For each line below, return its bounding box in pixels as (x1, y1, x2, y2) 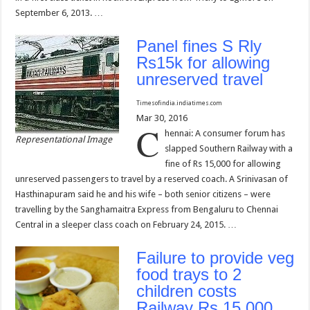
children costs (136, 282, 237, 301)
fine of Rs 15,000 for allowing (165, 158, 282, 170)
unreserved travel (136, 70, 264, 89)
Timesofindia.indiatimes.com (136, 100, 224, 107)
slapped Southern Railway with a (165, 143, 293, 154)
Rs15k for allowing (136, 53, 271, 73)
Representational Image (15, 134, 113, 145)
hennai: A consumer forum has (165, 128, 286, 139)
